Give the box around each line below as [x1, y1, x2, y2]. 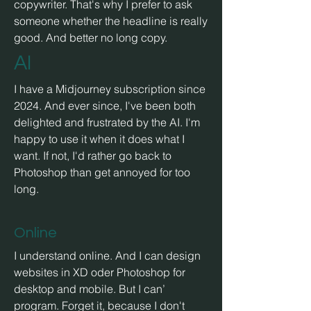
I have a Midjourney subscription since [14, 82, 205, 96]
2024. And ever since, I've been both [14, 99, 196, 112]
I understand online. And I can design [14, 249, 201, 262]
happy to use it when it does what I [14, 132, 185, 146]
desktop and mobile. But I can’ [14, 282, 165, 296]
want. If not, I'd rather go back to [14, 149, 171, 162]
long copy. [116, 31, 167, 44]
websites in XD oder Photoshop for [14, 265, 185, 279]
